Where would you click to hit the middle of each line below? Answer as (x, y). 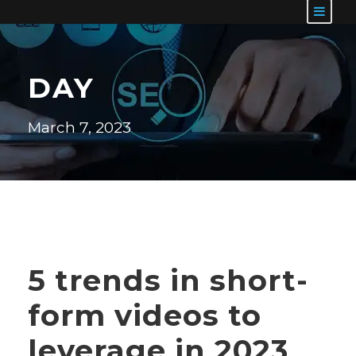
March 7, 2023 (79, 128)
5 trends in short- (168, 280)
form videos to (145, 315)
